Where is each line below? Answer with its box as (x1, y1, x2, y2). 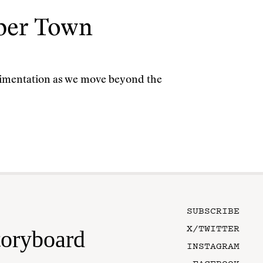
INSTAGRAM (187, 239, 240, 252)
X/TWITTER (187, 221, 240, 234)
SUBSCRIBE (187, 204, 240, 217)
